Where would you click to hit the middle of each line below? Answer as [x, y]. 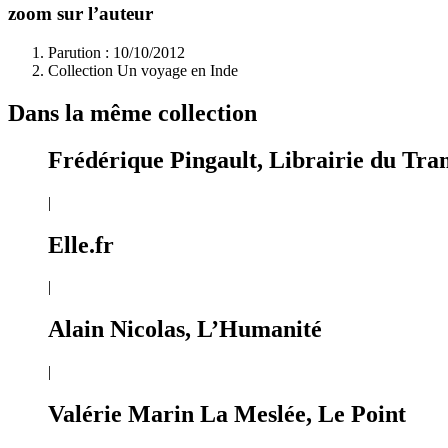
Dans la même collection [132, 112]
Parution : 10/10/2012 [116, 52]
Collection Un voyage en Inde [143, 70]
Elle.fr [81, 244]
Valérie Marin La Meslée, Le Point [227, 414]
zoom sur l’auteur [80, 14]
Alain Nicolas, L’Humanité [185, 329]
